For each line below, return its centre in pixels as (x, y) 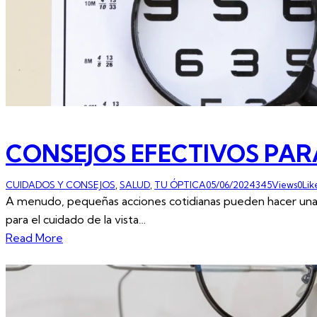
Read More (34, 237)
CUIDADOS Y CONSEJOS (60, 184)
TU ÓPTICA (180, 184)
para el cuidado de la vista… (76, 219)
